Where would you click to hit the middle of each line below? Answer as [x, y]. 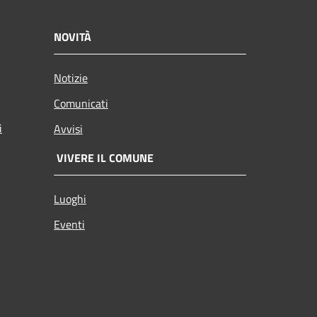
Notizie [71, 77]
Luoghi [70, 198]
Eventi [69, 224]
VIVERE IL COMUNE [104, 157]
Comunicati [81, 103]
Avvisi [68, 128]
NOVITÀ [73, 36]
